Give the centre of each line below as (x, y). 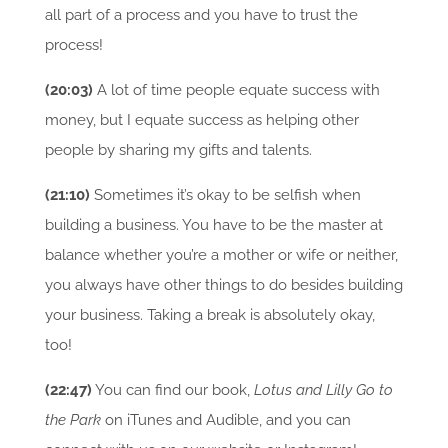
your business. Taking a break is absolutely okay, (209, 315)
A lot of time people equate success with (236, 90)
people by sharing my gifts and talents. (178, 150)
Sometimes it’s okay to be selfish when (225, 195)
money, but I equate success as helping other (201, 120)
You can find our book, (172, 390)
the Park (72, 420)
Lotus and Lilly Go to (323, 390)
